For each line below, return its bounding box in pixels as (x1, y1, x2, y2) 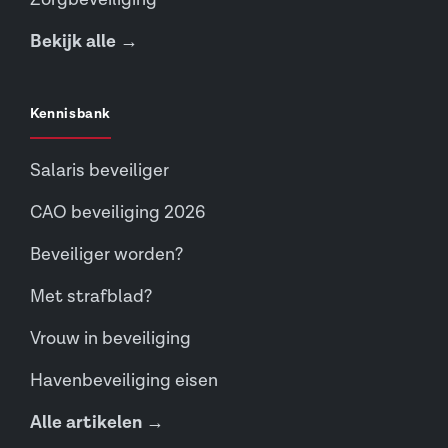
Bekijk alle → (30, 30, 138, 53)
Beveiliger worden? (30, 243, 183, 266)
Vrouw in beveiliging (30, 327, 191, 350)
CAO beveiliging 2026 (30, 201, 205, 224)
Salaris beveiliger (30, 159, 169, 182)
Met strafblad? (30, 285, 152, 308)
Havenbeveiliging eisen (30, 369, 218, 392)
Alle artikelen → (30, 411, 164, 434)
